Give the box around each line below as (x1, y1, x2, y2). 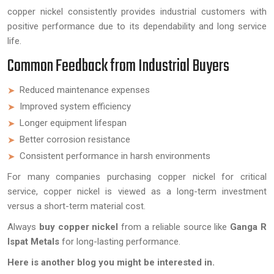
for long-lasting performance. (59, 235, 183, 247)
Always (7, 221, 39, 232)
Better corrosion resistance (20, 133, 130, 145)
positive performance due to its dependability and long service (7, 20, 267, 32)
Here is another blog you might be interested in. (7, 256, 215, 268)
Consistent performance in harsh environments (20, 150, 210, 161)
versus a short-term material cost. (7, 200, 146, 212)
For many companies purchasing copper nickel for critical (7, 171, 267, 182)
